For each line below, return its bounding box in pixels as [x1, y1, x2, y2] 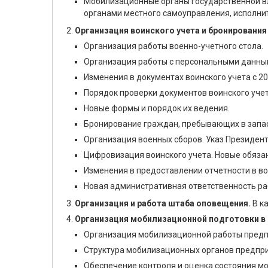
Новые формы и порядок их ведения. [84, 103, 230, 113]
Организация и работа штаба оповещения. [75, 199, 251, 208]
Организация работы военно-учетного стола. [84, 41, 263, 51]
